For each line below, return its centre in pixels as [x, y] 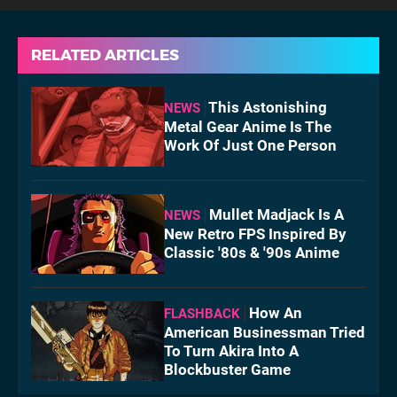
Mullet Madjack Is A [276, 215]
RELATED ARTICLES [105, 55]
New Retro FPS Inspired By [255, 234]
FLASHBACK [202, 313]
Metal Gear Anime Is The [248, 127]
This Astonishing [268, 108]
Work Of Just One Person [250, 146]
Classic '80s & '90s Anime [252, 253]
